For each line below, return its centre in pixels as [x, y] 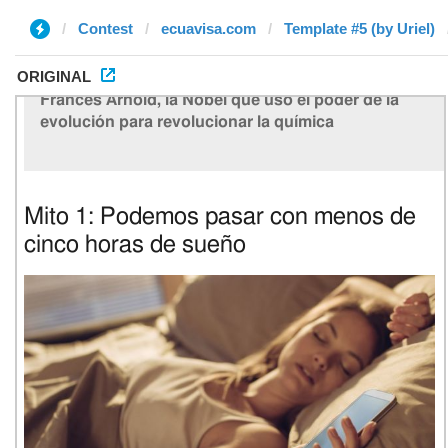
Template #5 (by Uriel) [359, 28]
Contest [105, 28]
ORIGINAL [54, 76]
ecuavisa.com [208, 28]
